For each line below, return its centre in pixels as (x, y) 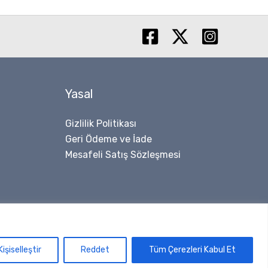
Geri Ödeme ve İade (108, 139)
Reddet (95, 249)
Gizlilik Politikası (100, 124)
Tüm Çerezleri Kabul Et (192, 249)
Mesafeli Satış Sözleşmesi (123, 155)
